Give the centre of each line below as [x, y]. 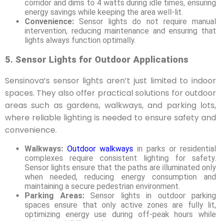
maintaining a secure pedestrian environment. [102, 186]
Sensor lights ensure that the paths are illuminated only [120, 167]
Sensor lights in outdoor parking [150, 195]
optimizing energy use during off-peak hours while [120, 214]
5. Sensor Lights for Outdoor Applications [97, 60]
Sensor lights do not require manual [145, 22]
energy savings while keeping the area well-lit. [104, 12]
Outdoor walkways [98, 148]
